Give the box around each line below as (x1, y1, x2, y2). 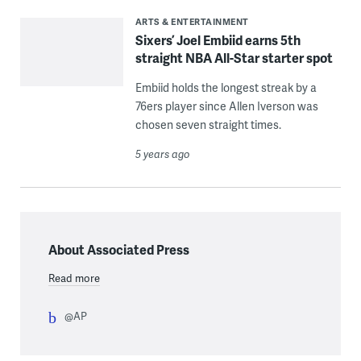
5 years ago (135, 147, 190, 162)
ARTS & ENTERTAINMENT (135, 15, 249, 28)
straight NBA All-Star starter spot (135, 48, 333, 68)
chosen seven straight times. (135, 117, 281, 133)
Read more (48, 271, 100, 286)
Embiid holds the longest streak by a (135, 80, 317, 96)
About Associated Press (48, 240, 189, 259)
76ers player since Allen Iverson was (135, 98, 318, 114)
